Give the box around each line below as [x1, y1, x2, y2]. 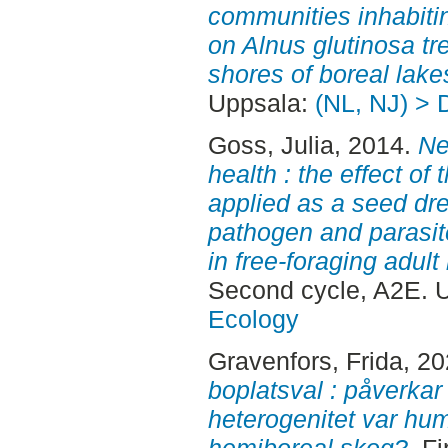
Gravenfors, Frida [207, 346, 403, 375]
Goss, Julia [207, 130, 334, 159]
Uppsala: [207, 89, 315, 118]
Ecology [207, 304, 299, 333]
